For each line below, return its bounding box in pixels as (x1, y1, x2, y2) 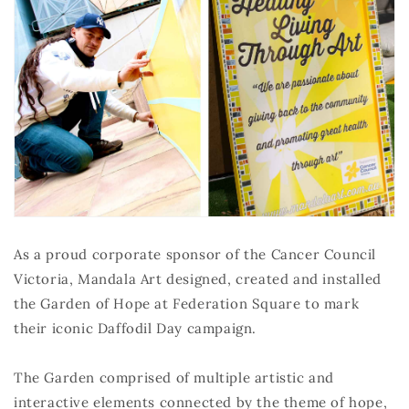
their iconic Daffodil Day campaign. (14, 319, 257, 337)
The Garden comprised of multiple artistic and (14, 368, 335, 386)
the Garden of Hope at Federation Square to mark (14, 294, 360, 312)
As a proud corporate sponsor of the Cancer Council (14, 245, 377, 263)
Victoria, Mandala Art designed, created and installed (14, 269, 382, 288)
